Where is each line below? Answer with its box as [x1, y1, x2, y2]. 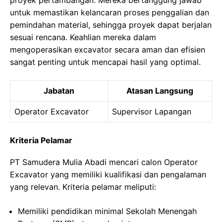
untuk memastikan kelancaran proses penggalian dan [10, 7, 209, 18]
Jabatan [44, 86, 74, 96]
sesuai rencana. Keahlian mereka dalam [10, 32, 156, 43]
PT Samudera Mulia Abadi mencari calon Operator [10, 157, 198, 167]
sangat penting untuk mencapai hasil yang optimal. [10, 57, 201, 67]
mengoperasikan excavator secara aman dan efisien [10, 45, 205, 55]
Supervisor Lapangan [112, 107, 191, 117]
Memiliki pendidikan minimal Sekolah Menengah [18, 206, 197, 217]
